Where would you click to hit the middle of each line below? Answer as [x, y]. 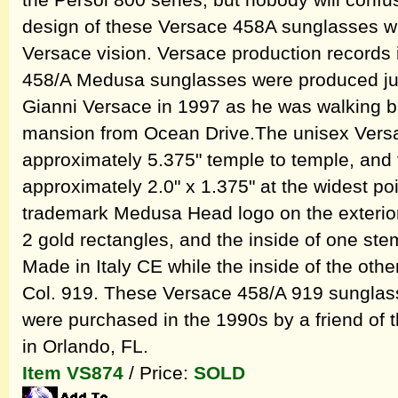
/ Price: [159, 373]
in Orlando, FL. [85, 346]
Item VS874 [73, 373]
